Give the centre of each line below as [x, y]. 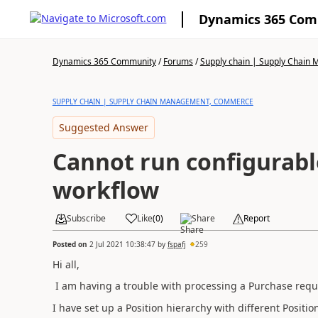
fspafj [176, 244]
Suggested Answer [103, 127]
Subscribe [86, 218]
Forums [178, 61]
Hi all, [66, 264]
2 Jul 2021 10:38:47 [122, 244]
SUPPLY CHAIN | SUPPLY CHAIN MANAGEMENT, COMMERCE [153, 102]
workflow [105, 190]
